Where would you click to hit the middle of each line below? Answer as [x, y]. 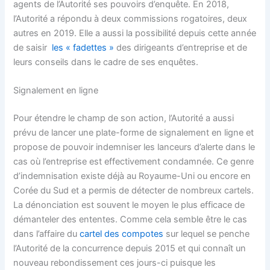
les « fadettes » [83, 48]
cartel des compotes [122, 234]
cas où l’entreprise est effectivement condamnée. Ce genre [134, 162]
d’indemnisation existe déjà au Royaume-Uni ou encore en [132, 176]
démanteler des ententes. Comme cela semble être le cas [130, 220]
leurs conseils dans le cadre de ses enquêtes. [106, 62]
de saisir [33, 48]
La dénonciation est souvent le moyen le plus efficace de [129, 205]
